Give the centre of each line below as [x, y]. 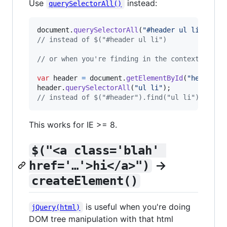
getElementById [155, 78]
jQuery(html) [56, 207]
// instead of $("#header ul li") [102, 39]
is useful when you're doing [138, 207]
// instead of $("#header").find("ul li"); [120, 97]
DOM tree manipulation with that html [101, 219]
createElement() [84, 181]
